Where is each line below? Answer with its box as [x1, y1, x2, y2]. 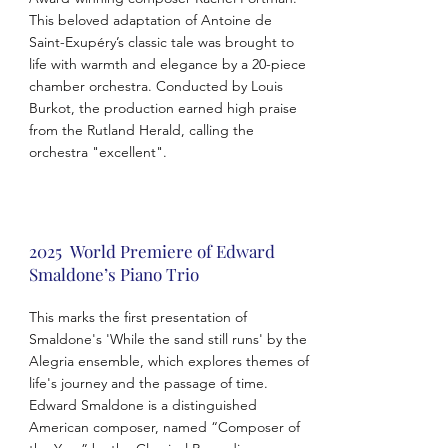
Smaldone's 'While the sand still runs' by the [28, 330, 307, 348]
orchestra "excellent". [28, 143, 171, 161]
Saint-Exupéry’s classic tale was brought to [28, 33, 294, 51]
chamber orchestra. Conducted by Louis [28, 77, 283, 95]
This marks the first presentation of [28, 308, 247, 326]
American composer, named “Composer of [28, 418, 300, 436]
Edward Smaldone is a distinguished [28, 396, 257, 414]
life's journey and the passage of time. [28, 374, 268, 392]
